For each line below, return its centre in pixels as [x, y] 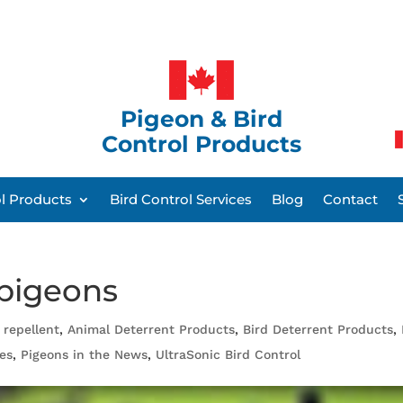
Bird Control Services [181, 200]
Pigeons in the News [85, 355]
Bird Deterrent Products [318, 330]
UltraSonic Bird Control [228, 355]
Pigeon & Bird [201, 118]
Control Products [201, 143]
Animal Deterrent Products [152, 330]
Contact [350, 200]
